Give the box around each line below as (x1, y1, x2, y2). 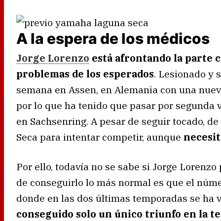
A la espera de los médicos (16, 29, 210, 47)
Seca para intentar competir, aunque (16, 130, 184, 143)
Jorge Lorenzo (16, 51, 89, 64)
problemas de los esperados (16, 67, 154, 80)
